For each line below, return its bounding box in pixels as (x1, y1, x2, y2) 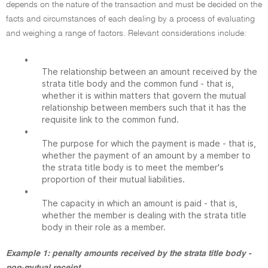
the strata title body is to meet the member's (42, 162, 224, 172)
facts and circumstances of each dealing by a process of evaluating (6, 15, 255, 23)
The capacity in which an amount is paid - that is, (42, 198, 237, 208)
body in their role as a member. (42, 222, 166, 232)
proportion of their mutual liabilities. (42, 174, 185, 184)
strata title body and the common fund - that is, (42, 78, 234, 89)
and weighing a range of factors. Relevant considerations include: (6, 29, 246, 38)
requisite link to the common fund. (42, 114, 179, 124)
